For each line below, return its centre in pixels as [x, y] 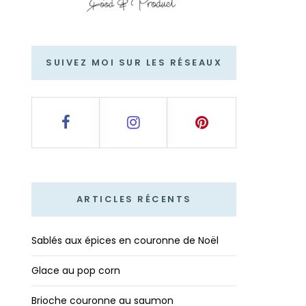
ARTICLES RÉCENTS [134, 199]
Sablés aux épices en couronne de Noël [125, 240]
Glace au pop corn [76, 270]
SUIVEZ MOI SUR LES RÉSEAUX [134, 62]
